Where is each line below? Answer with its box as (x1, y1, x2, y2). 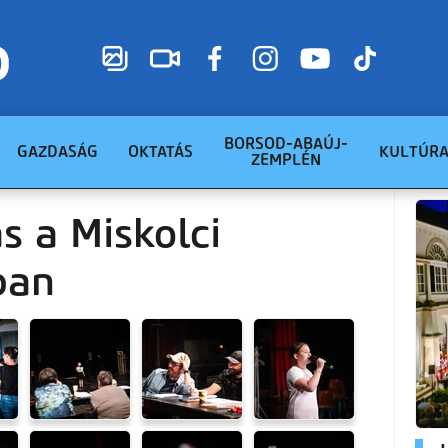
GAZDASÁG (17, 142, 98, 161)
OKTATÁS (128, 142, 193, 161)
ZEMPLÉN (251, 150, 321, 169)
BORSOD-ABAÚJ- (224, 134, 348, 153)
